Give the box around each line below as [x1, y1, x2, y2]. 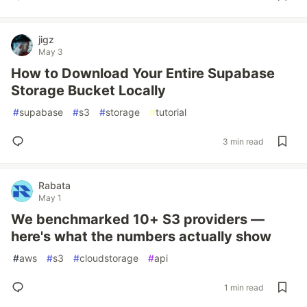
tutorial [156, 106, 186, 118]
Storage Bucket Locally [11, 82, 166, 99]
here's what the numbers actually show [11, 228, 271, 245]
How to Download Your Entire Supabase [11, 65, 275, 82]
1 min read [224, 282, 263, 293]
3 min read [223, 136, 263, 147]
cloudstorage [79, 252, 138, 264]
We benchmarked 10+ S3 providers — [11, 211, 265, 228]
